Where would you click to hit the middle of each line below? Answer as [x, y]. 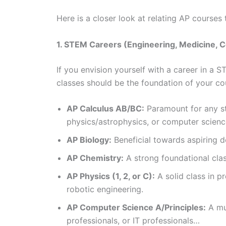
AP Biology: [89, 140]
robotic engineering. [106, 189]
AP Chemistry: [95, 158]
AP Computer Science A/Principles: [136, 208]
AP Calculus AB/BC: [105, 109]
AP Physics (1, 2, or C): [111, 176]
